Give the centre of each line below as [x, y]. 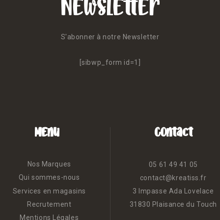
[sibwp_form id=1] [110, 63]
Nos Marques [49, 164]
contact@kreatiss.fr [173, 178]
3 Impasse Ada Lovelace [173, 191]
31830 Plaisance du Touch [173, 205]
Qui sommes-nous [49, 178]
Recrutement [49, 204]
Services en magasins [49, 191]
